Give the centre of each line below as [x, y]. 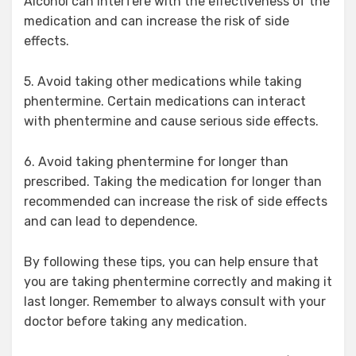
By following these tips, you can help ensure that [171, 261]
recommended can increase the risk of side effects [176, 201]
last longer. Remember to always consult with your [175, 301]
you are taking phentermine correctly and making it [178, 281]
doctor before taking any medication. [135, 321]
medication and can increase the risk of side [157, 21]
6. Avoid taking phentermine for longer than [156, 161]
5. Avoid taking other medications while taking [163, 81]
